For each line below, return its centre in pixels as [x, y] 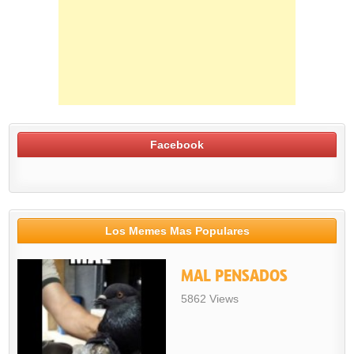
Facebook [177, 145]
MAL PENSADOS [234, 276]
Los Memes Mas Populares [177, 231]
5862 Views [209, 299]
